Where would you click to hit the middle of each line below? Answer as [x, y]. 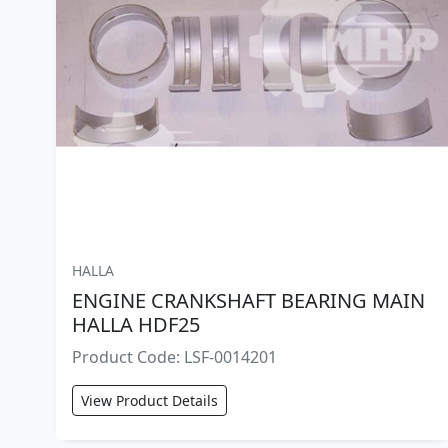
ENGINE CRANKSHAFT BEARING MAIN [248, 300]
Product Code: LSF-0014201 [174, 356]
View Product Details [149, 400]
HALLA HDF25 [136, 324]
